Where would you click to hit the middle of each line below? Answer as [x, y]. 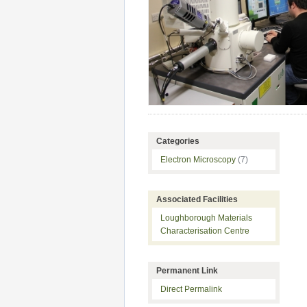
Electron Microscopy [199, 160]
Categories [178, 142]
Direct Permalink [191, 289]
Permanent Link [187, 270]
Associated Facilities [197, 200]
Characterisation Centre [205, 231]
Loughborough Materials [206, 218]
